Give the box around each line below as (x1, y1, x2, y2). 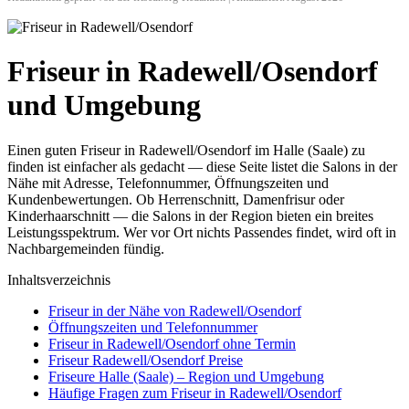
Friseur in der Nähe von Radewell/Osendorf (48, 302, 301, 319)
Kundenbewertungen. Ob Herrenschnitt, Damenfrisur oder (7, 191, 344, 207)
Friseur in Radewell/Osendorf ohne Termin (48, 335, 296, 351)
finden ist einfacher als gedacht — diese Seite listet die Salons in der (7, 158, 397, 174)
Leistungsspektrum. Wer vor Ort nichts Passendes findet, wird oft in (7, 224, 396, 240)
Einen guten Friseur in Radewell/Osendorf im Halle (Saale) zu (7, 142, 365, 158)
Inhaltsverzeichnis (7, 271, 110, 288)
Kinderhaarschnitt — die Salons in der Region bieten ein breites (7, 207, 373, 224)
